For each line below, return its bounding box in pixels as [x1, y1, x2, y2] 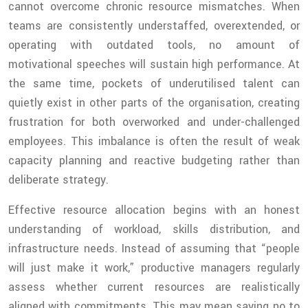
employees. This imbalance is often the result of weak [8, 133, 300, 150]
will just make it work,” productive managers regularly [8, 260, 300, 276]
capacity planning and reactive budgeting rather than [8, 153, 300, 169]
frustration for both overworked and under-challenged [8, 114, 300, 131]
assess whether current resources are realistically [8, 279, 300, 296]
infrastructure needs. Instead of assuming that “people [8, 241, 300, 257]
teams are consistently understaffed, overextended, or [8, 18, 300, 34]
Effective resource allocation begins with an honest [8, 202, 300, 219]
